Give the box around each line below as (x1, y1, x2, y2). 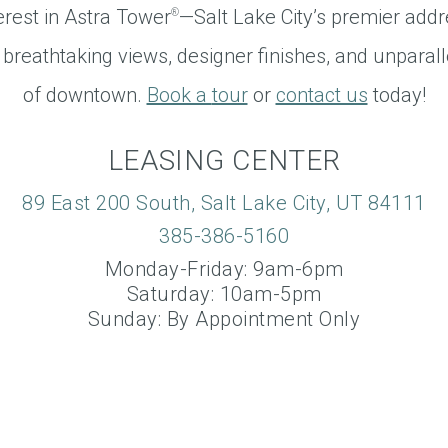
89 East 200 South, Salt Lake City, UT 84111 (22, 190, 426, 215)
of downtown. (22, 82, 147, 107)
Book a (146, 82, 212, 107)
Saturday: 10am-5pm (126, 281, 322, 306)
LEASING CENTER (107, 143, 341, 177)
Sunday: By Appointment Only (87, 306, 361, 331)
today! (367, 82, 426, 107)
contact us (275, 82, 368, 107)
